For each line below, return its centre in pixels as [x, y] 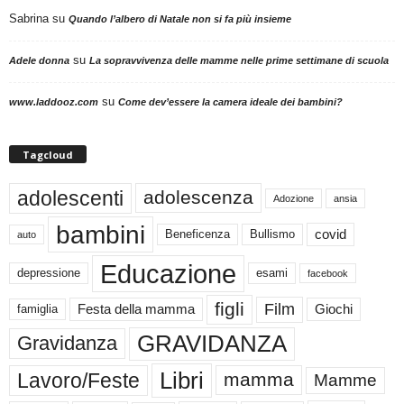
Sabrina [29, 18]
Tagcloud [48, 154]
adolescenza [198, 198]
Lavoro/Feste [78, 380]
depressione [49, 273]
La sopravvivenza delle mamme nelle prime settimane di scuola [239, 60]
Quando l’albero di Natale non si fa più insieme [180, 18]
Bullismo [272, 234]
